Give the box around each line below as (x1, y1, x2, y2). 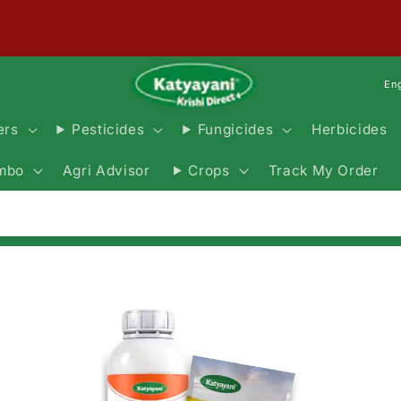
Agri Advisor (62, 161, 150, 179)
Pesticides (71, 121, 145, 139)
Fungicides (197, 121, 274, 139)
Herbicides (311, 120, 388, 138)
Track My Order (268, 161, 379, 179)
